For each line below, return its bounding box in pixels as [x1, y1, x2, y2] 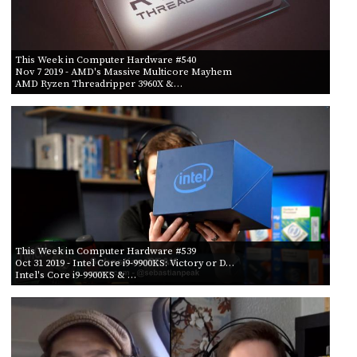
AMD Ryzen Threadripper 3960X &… [14, 76, 182, 90]
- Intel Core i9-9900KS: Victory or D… [64, 256, 234, 269]
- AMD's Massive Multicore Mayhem [62, 65, 232, 78]
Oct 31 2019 [14, 256, 65, 269]
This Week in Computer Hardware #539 [14, 244, 196, 257]
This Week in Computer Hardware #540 [14, 53, 196, 66]
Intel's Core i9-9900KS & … [14, 268, 136, 281]
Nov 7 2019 [14, 65, 63, 78]
